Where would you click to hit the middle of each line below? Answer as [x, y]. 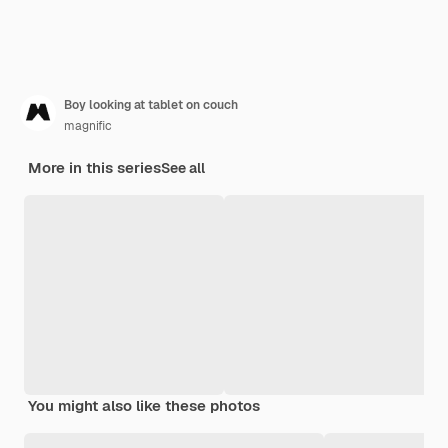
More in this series [94, 168]
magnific [88, 126]
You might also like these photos [144, 406]
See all [183, 168]
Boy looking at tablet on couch [151, 105]
